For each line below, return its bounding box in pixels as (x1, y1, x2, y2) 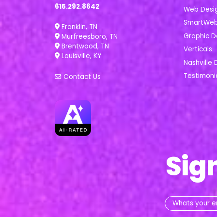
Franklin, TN (59, 22, 97, 32)
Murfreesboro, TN (59, 32, 118, 42)
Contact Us (61, 72, 101, 81)
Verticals (183, 45, 212, 54)
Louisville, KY (59, 51, 101, 61)
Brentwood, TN (59, 42, 109, 51)
